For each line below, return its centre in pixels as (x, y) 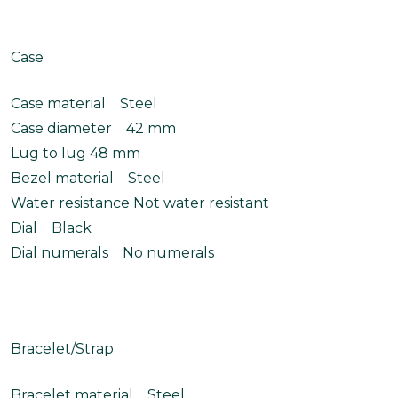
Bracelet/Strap (62, 349)
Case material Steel (84, 103)
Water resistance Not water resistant (140, 203)
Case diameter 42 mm (93, 128)
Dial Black (51, 228)
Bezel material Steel (88, 178)
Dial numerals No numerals (112, 253)
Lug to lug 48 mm (76, 153)
